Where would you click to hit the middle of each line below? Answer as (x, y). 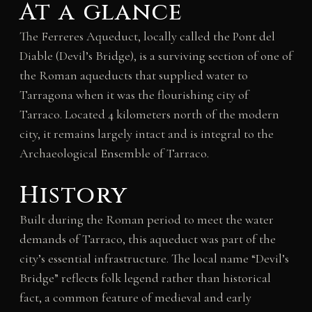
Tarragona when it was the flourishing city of (134, 94)
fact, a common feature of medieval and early (135, 298)
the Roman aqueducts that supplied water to (133, 75)
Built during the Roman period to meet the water (146, 220)
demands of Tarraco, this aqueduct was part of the (147, 239)
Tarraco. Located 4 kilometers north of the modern (149, 114)
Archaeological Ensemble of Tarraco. (114, 153)
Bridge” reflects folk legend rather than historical (145, 278)
